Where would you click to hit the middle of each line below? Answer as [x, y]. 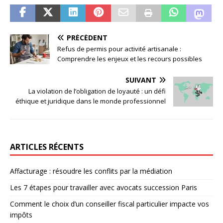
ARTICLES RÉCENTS [47, 147]
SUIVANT [141, 80]
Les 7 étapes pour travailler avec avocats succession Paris [104, 188]
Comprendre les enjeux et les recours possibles [130, 59]
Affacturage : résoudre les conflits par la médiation [91, 171]
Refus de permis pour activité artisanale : [119, 49]
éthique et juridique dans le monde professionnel [91, 101]
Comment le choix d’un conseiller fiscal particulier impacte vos [110, 204]
